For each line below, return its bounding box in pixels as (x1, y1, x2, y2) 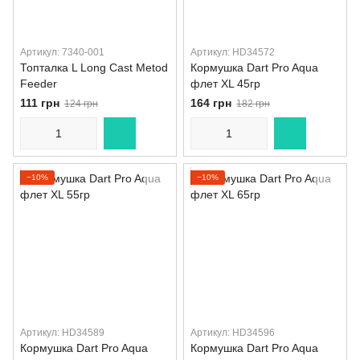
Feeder (20, 77, 57, 90)
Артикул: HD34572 (190, 47, 275, 58)
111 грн (20, 96, 59, 109)
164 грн (190, 96, 231, 109)
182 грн (236, 98, 270, 109)
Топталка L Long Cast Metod (20, 61, 168, 74)
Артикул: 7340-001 (20, 47, 104, 58)
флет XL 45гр (190, 77, 260, 90)
